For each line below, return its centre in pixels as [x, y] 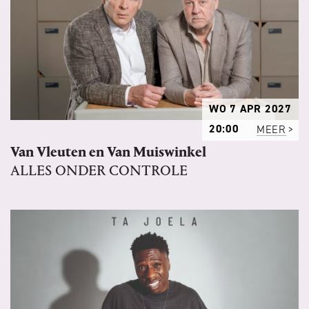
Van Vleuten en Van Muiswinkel [108, 152]
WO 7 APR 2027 [250, 109]
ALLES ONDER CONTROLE [99, 171]
